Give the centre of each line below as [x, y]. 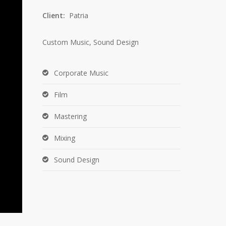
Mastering [71, 116]
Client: [56, 15]
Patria [79, 15]
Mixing [65, 138]
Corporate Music [81, 73]
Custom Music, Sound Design [91, 42]
